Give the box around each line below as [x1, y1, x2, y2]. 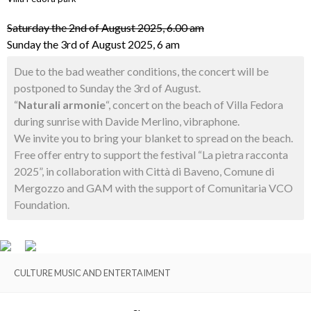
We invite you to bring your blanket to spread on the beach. [14, 131, 293, 144]
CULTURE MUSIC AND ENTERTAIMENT [14, 267, 171, 278]
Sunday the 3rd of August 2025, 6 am [7, 37, 180, 51]
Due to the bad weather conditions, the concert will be [14, 65, 269, 78]
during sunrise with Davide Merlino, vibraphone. [14, 115, 239, 128]
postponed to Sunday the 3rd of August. [14, 81, 201, 94]
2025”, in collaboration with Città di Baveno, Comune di [14, 165, 274, 178]
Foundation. [14, 198, 69, 211]
